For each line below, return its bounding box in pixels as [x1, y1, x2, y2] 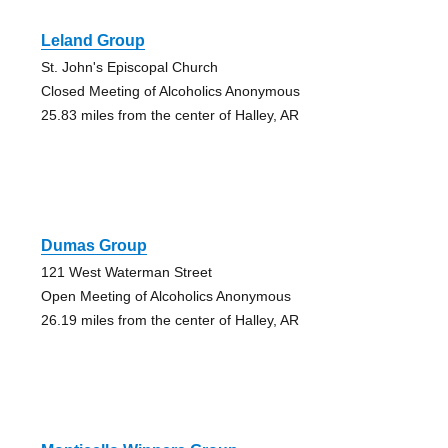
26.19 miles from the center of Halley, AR [40, 311, 299, 328]
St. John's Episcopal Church [40, 58, 218, 75]
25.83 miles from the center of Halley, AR [40, 106, 299, 123]
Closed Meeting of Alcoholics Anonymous [40, 82, 300, 99]
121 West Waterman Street [40, 263, 212, 280]
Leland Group [40, 31, 145, 49]
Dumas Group [40, 236, 147, 254]
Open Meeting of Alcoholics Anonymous [40, 287, 291, 304]
